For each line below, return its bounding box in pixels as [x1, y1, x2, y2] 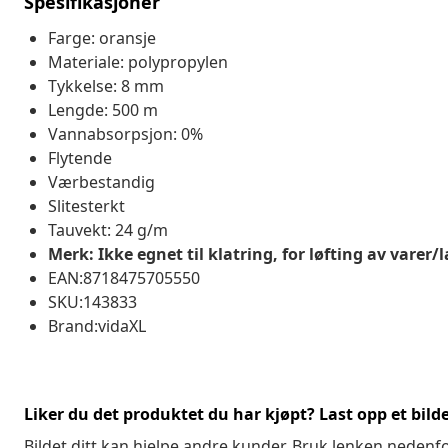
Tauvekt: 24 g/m [48, 218, 168, 241]
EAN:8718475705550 [48, 266, 200, 289]
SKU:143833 [48, 290, 137, 313]
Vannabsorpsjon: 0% [48, 122, 203, 145]
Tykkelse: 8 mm [48, 74, 164, 97]
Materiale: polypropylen [48, 50, 228, 73]
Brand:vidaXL [48, 314, 146, 337]
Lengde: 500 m [48, 98, 158, 121]
